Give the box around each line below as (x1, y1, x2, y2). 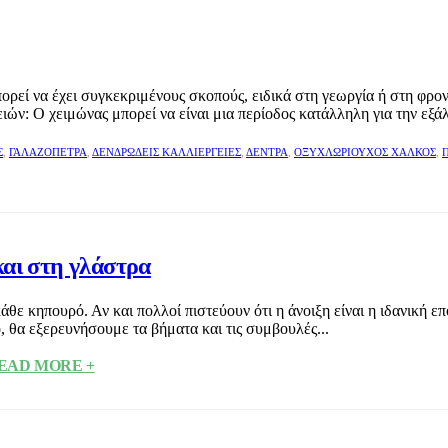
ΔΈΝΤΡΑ (246, 146, 288, 159)
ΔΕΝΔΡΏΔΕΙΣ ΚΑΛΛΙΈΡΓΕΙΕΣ (92, 146, 241, 159)
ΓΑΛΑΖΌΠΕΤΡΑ (9, 146, 87, 159)
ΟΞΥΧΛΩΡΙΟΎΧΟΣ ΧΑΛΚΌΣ (294, 146, 436, 159)
